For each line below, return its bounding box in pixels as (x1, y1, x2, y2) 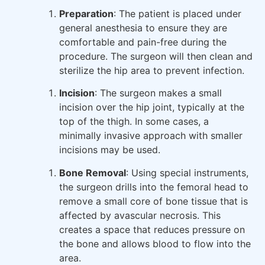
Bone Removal (59, 166, 126, 179)
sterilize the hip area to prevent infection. (59, 64, 244, 77)
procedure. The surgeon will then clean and (59, 50, 253, 63)
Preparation (59, 8, 114, 20)
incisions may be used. (59, 144, 160, 156)
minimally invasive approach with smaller (59, 130, 243, 142)
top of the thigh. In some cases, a (59, 115, 209, 128)
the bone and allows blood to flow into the (59, 237, 251, 250)
